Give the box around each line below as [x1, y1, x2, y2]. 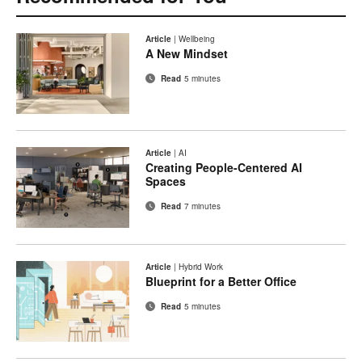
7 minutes [184, 200, 221, 213]
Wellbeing [179, 33, 215, 45]
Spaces [145, 173, 186, 190]
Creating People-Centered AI [145, 159, 302, 176]
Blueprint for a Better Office [145, 273, 297, 290]
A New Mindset [145, 45, 228, 62]
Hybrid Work [179, 261, 223, 273]
